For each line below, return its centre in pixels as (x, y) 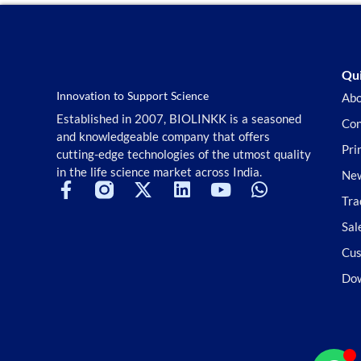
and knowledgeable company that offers (163, 136)
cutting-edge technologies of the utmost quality (184, 154)
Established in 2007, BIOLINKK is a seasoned (179, 118)
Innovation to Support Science (133, 95)
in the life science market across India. (159, 171)
